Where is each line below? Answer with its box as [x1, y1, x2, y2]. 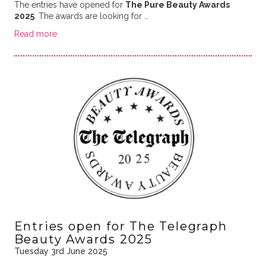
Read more [14, 28, 57, 39]
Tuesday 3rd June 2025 [14, 246, 107, 256]
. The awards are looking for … [34, 11, 148, 21]
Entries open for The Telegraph [14, 218, 227, 233]
